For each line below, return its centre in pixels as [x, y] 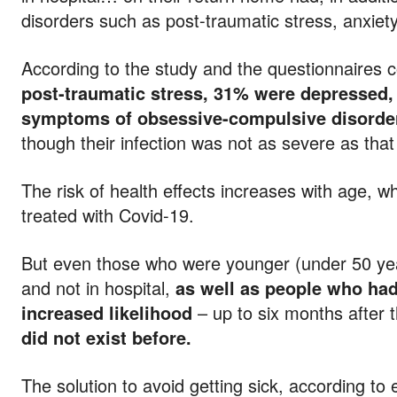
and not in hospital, [98, 288]
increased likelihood [109, 312]
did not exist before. [106, 337]
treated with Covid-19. [108, 215]
